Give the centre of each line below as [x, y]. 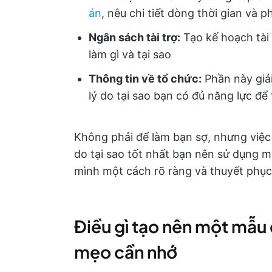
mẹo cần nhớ [126, 252]
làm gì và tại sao [130, 54]
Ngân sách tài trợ [133, 37]
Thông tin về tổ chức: [145, 79]
